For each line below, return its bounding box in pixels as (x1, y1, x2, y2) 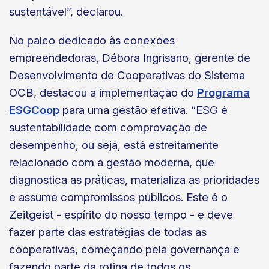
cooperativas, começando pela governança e (9, 243, 240, 257)
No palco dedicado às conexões (9, 34, 175, 48)
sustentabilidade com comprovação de (9, 121, 207, 135)
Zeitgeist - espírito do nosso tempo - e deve (9, 208, 233, 222)
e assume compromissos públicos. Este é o (9, 190, 228, 205)
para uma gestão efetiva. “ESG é (59, 103, 228, 118)
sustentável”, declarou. (9, 4, 126, 19)
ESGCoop (9, 103, 59, 118)
